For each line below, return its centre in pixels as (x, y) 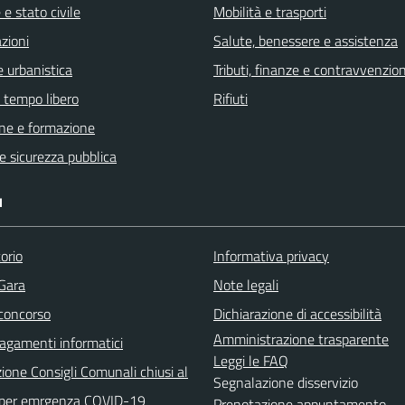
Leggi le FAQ (251, 360)
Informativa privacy (271, 255)
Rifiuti (231, 98)
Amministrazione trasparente (301, 339)
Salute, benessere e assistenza (306, 40)
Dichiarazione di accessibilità (297, 313)
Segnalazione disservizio (286, 382)
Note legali (246, 284)
